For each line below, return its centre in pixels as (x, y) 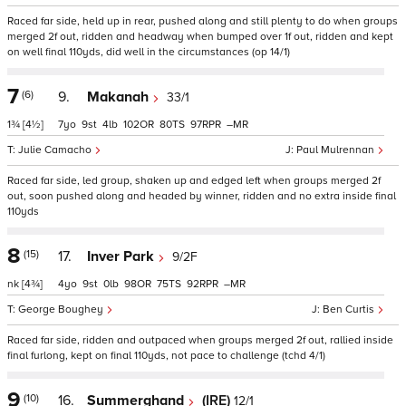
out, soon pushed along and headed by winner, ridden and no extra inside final (202, 196)
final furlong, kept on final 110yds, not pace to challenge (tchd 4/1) (166, 356)
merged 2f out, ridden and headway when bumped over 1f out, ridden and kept (200, 37)
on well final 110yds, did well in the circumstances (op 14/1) (149, 52)
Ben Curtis (350, 309)
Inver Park (122, 256)
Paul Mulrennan (337, 150)
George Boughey (62, 309)
